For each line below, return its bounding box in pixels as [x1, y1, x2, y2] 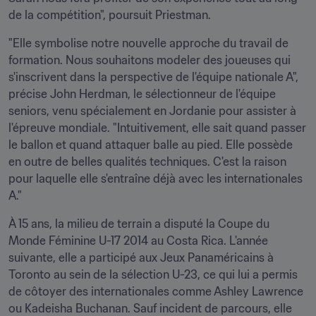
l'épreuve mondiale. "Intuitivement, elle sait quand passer [8, 121, 306, 135]
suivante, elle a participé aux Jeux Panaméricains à [8, 250, 274, 265]
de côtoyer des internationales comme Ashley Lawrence [8, 284, 303, 298]
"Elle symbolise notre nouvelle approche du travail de [8, 36, 288, 50]
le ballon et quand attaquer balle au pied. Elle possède [8, 138, 293, 152]
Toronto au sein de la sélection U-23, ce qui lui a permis [8, 267, 298, 281]
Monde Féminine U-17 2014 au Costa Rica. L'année [8, 233, 268, 248]
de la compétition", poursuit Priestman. [8, 8, 211, 22]
